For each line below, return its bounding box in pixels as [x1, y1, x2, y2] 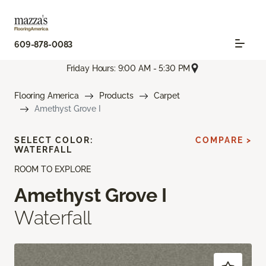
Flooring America [14, 91, 79, 101]
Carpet [153, 91, 180, 101]
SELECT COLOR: [14, 135, 93, 145]
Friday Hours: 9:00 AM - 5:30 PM [66, 63, 191, 73]
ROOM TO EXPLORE [14, 164, 91, 175]
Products [99, 91, 134, 101]
